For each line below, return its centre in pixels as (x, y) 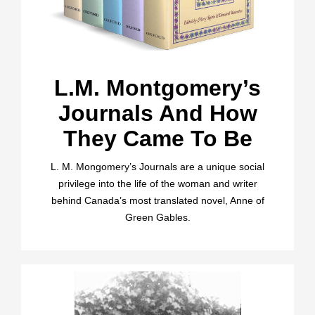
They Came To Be (157, 138)
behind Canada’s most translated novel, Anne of (157, 200)
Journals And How (157, 113)
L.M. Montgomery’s (157, 88)
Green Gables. (157, 217)
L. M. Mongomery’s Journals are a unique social (157, 166)
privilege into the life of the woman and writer (157, 183)
